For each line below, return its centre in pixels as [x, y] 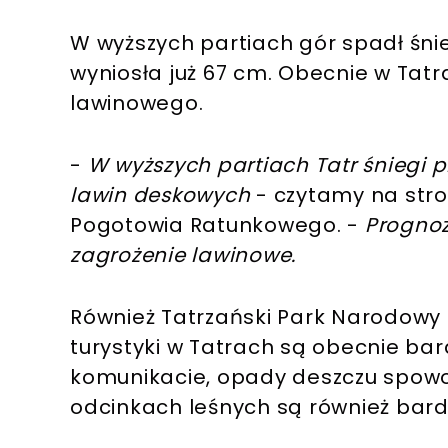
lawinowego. [137, 102]
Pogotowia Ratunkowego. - [217, 224]
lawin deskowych [160, 194]
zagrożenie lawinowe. [183, 254]
